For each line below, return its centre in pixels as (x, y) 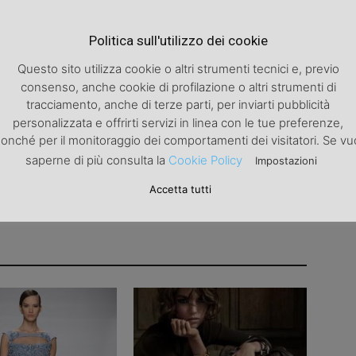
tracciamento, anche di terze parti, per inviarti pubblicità (178, 105)
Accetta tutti (180, 190)
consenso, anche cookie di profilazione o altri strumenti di (178, 87)
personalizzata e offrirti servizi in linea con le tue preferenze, (178, 122)
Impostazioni (286, 161)
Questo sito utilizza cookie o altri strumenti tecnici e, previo (178, 69)
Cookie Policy (205, 161)
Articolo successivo (263, 28)
